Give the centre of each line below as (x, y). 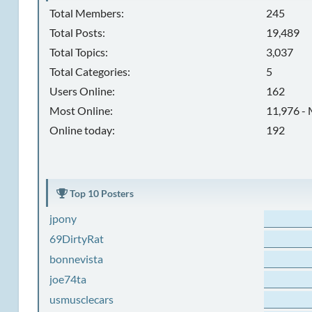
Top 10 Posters (101, 193)
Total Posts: (77, 32)
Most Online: (81, 110)
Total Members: (86, 13)
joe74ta (68, 279)
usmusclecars (82, 299)
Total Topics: (78, 52)
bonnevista (77, 259)
